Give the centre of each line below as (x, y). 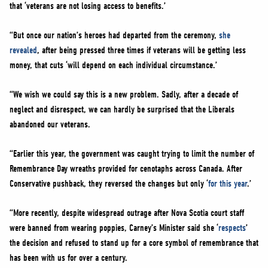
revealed (23, 50)
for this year (228, 184)
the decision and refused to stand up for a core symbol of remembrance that (134, 243)
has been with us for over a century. (68, 258)
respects (232, 228)
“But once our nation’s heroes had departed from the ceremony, (114, 35)
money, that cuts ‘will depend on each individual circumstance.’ (113, 65)
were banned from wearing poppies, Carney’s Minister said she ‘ (114, 228)
